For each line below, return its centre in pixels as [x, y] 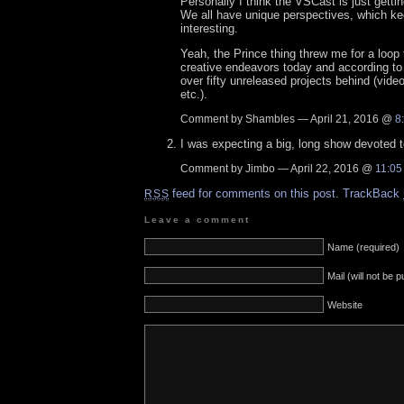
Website [345, 305]
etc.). [194, 95]
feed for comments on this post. [254, 194]
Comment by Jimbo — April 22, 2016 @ [278, 169]
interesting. [209, 29]
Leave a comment [197, 220]
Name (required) [363, 248]
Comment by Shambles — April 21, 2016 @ [288, 119]
